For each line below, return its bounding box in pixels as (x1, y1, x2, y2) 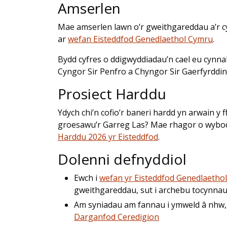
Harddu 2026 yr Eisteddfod (58, 131, 158, 142)
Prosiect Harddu (58, 84, 166, 103)
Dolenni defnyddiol (58, 149, 186, 169)
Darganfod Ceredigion (74, 211, 159, 222)
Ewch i (74, 172, 99, 183)
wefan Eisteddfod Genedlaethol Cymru (68, 33, 213, 45)
